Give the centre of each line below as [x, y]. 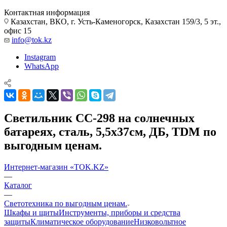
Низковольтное [160, 221]
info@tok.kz [32, 40]
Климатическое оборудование [82, 221]
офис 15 [18, 30]
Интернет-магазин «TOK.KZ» [56, 167]
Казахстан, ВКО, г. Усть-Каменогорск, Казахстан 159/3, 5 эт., [115, 21]
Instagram [40, 57]
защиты [17, 221]
